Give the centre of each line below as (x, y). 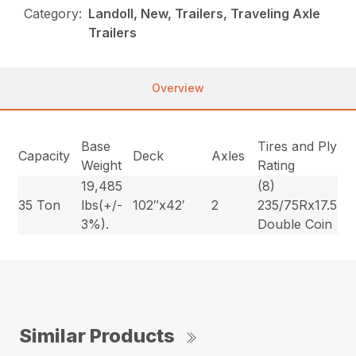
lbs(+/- (102, 205)
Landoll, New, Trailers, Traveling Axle (205, 13)
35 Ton (40, 205)
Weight (102, 165)
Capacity (44, 155)
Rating (277, 165)
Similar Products (97, 335)
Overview (178, 87)
